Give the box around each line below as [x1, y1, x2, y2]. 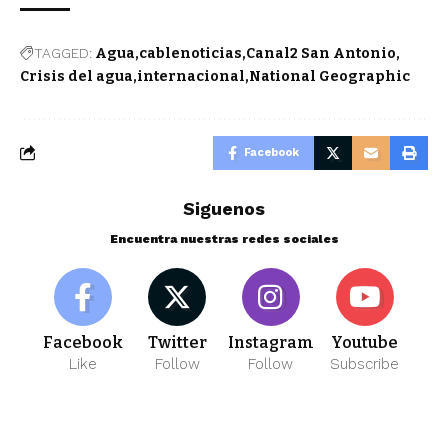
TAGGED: [34, 44, 92, 61]
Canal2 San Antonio [246, 44, 396, 62]
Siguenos [183, 197, 265, 219]
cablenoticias [139, 44, 242, 62]
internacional [137, 67, 245, 85]
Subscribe [330, 354, 400, 373]
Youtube [331, 332, 399, 352]
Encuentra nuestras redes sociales [109, 231, 339, 246]
